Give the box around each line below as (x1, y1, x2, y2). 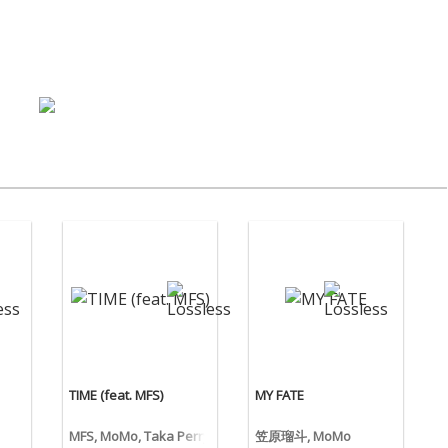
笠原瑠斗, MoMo (255, 427, 351, 445)
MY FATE (255, 386, 304, 404)
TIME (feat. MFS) (69, 386, 163, 404)
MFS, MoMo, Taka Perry (69, 427, 210, 445)
